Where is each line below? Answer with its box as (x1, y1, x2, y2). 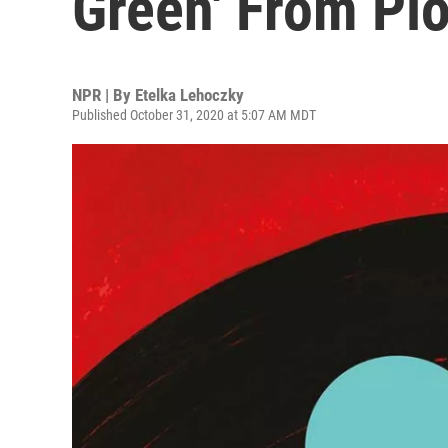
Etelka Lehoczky (135, 85, 244, 105)
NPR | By (72, 85, 135, 105)
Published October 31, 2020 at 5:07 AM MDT (72, 107, 316, 123)
